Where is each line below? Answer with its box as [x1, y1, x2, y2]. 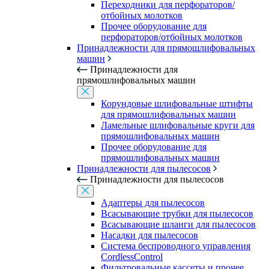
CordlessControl [101, 252, 163, 262]
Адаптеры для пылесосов [101, 198, 205, 208]
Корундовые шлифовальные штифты [101, 98, 253, 109]
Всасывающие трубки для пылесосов [101, 208, 253, 219]
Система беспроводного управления [101, 241, 250, 251]
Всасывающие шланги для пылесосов [101, 219, 256, 229]
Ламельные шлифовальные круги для [101, 120, 255, 130]
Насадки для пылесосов [101, 230, 198, 240]
